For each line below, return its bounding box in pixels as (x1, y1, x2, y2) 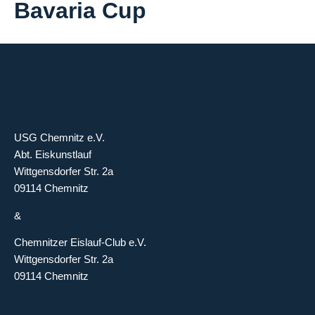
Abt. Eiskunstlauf (14, 148, 91, 161)
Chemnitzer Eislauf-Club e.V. (14, 236, 146, 249)
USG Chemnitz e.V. (14, 131, 105, 144)
